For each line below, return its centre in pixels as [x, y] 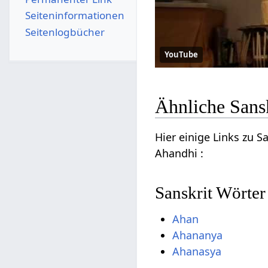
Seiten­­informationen [74, 16]
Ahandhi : [179, 153]
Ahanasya [197, 251]
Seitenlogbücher [65, 32]
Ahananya [198, 235]
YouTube [182, 54]
